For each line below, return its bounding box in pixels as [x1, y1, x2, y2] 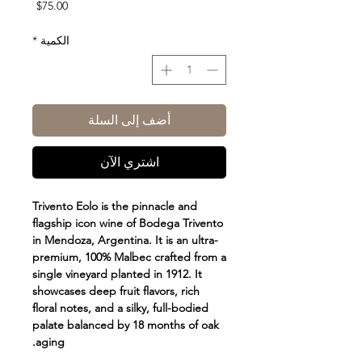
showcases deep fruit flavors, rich [32, 284, 200, 299]
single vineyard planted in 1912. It [32, 267, 202, 282]
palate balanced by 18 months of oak [32, 318, 219, 333]
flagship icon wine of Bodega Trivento [32, 216, 223, 231]
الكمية [40, 33, 69, 48]
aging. [36, 335, 65, 350]
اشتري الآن [99, 154, 159, 170]
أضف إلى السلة [88, 112, 170, 128]
